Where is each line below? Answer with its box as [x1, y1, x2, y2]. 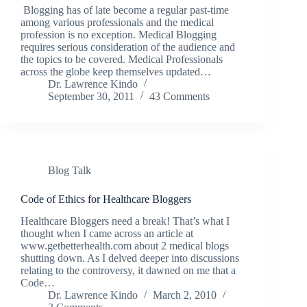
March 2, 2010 [153, 289, 217, 302]
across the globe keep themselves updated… [21, 65, 211, 77]
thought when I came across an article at [21, 228, 193, 240]
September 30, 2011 [48, 90, 134, 102]
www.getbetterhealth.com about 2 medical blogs [21, 240, 229, 252]
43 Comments [149, 90, 210, 102]
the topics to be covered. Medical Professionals [21, 53, 223, 65]
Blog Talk [48, 164, 91, 176]
